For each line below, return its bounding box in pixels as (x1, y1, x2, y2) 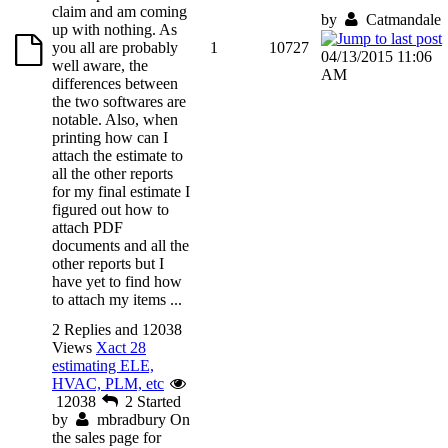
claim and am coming (52, 2, 187, 20)
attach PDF (52, 218, 123, 236)
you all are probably (52, 38, 178, 56)
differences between (52, 74, 178, 92)
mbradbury (96, 410, 166, 428)
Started (136, 392, 181, 410)
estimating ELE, (52, 356, 154, 374)
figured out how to (52, 200, 169, 218)
